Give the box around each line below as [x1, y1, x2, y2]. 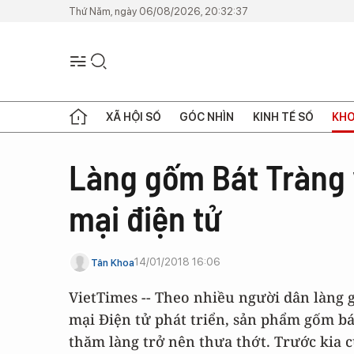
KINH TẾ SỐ [252, 110, 314, 123]
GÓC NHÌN [179, 110, 235, 123]
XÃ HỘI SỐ [106, 110, 162, 123]
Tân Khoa [91, 256, 134, 269]
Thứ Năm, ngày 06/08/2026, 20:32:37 [69, 5, 248, 17]
